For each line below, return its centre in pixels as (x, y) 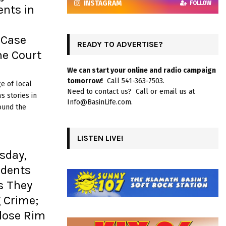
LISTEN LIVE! (100, 138)
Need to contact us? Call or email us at (131, 91)
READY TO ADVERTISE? (120, 44)
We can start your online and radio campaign (142, 70)
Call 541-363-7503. (134, 81)
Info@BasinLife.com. (100, 102)
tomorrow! (85, 81)
